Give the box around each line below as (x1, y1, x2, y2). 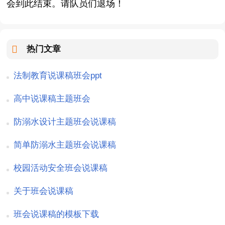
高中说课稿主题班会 (14, 94, 91, 104)
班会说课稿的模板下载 (14, 209, 99, 219)
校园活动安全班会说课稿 (14, 163, 108, 173)
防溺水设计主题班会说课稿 (14, 117, 117, 127)
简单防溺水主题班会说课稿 (14, 140, 117, 150)
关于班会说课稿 (14, 186, 74, 196)
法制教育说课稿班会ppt (14, 71, 102, 81)
